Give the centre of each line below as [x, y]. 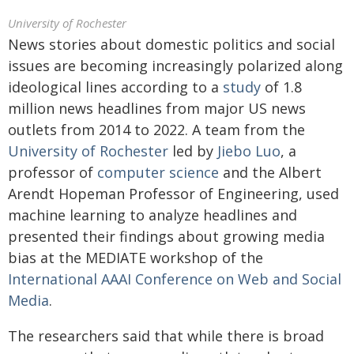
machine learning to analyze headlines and [153, 215]
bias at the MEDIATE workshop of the [136, 258]
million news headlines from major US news [157, 108]
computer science [158, 172]
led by [193, 151]
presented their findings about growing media [166, 236]
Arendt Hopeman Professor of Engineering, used [173, 194]
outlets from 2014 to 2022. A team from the [156, 130]
